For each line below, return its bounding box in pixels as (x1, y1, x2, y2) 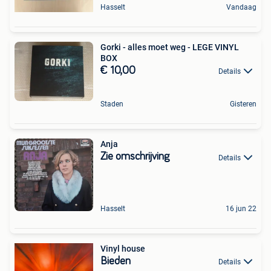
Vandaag (226, 3, 256, 11)
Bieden (100, 255, 131, 267)
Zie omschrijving (100, 151, 169, 163)
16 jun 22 (226, 204, 256, 213)
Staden (100, 100, 123, 109)
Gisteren (230, 100, 256, 109)
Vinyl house (100, 243, 145, 253)
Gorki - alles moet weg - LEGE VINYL (100, 42, 239, 52)
